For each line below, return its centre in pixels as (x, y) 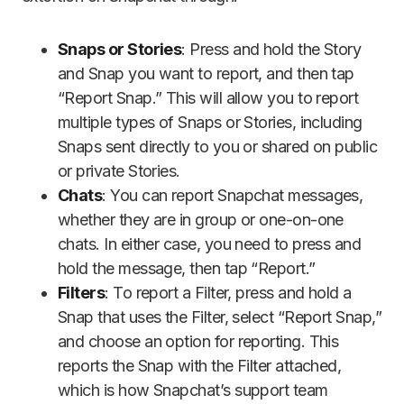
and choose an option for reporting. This (198, 342)
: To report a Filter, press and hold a (228, 293)
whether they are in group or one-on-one (201, 220)
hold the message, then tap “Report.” (187, 269)
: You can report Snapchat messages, (233, 196)
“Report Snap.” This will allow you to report (208, 98)
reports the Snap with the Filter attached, (200, 366)
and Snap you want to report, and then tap (206, 74)
